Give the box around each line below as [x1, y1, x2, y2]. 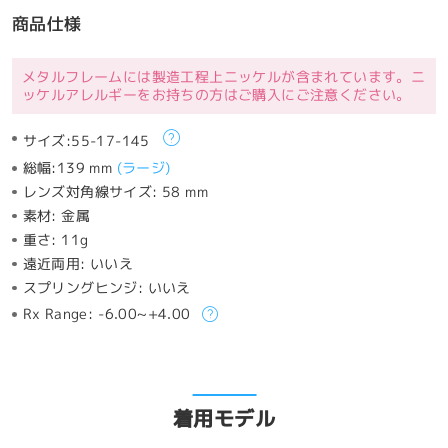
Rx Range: [22, 304, 94, 325]
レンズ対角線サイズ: [22, 182, 163, 203]
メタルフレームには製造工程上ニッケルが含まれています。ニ [21, 67, 426, 88]
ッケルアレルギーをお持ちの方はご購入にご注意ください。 [21, 85, 411, 106]
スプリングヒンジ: [22, 277, 148, 298]
